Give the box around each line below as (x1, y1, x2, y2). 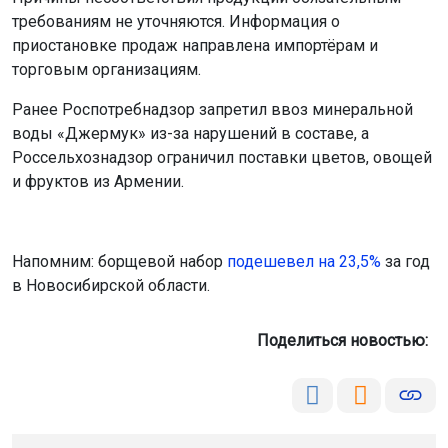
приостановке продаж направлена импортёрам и (12, 35, 378, 55)
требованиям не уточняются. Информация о (12, 11, 340, 31)
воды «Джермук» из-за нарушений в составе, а (12, 123, 369, 143)
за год (381, 251, 430, 271)
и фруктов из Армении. (12, 171, 184, 191)
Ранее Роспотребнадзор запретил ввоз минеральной (12, 99, 413, 119)
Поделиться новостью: (257, 330, 436, 350)
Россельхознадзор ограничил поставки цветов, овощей (12, 147, 432, 167)
